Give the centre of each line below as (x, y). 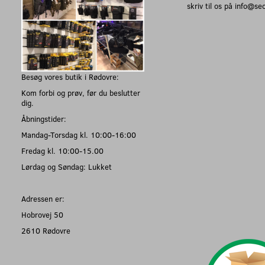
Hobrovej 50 (42, 215)
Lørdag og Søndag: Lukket (67, 167)
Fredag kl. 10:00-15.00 (62, 151)
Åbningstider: (44, 119)
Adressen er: (43, 199)
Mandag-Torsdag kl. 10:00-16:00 (79, 135)
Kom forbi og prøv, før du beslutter (81, 93)
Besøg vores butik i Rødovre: (70, 77)
